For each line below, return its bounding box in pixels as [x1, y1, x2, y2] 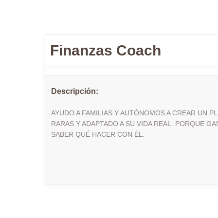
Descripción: [51, 87, 98, 95]
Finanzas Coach [50, 42, 161, 58]
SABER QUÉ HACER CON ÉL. [51, 130, 145, 138]
